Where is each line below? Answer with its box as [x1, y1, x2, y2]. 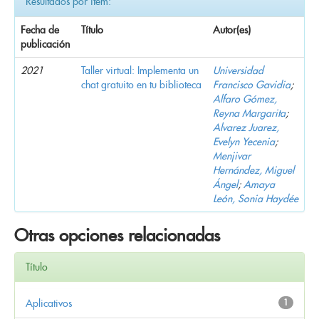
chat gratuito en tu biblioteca [81, 78, 202, 91]
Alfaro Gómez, [213, 92, 277, 105]
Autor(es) [213, 23, 251, 36]
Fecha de [21, 23, 59, 36]
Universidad [213, 63, 263, 77]
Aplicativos [26, 296, 72, 310]
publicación [21, 37, 70, 51]
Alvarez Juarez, [213, 120, 279, 134]
